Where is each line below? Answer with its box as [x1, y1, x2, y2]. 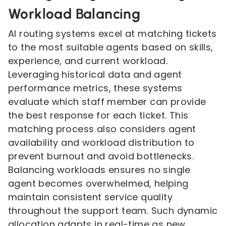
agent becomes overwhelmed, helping [8, 177, 189, 190]
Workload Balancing [8, 5, 141, 22]
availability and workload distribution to [8, 136, 195, 149]
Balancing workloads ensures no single [8, 163, 191, 176]
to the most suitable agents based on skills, [8, 41, 213, 53]
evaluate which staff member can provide [8, 95, 206, 108]
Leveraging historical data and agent [8, 68, 182, 81]
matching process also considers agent [8, 123, 196, 135]
